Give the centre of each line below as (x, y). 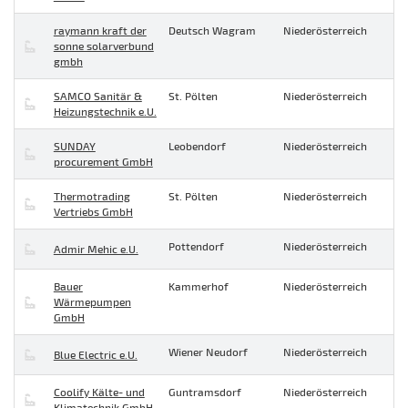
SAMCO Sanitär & (97, 96)
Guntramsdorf (205, 392)
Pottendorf (196, 246)
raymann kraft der (100, 31)
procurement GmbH (103, 162)
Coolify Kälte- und (99, 392)
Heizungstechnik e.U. (105, 112)
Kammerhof (199, 286)
